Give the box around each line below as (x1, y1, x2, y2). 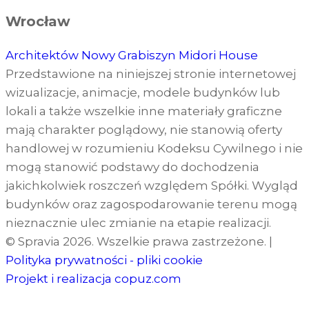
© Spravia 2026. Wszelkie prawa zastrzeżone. (6, 234, 269, 248)
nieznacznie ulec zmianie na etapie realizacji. (6, 215, 271, 230)
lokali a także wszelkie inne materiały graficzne (6, 103, 282, 118)
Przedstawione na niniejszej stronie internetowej (6, 66, 296, 81)
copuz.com (114, 271, 181, 286)
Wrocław (6, 13, 70, 30)
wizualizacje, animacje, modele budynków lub (6, 85, 280, 99)
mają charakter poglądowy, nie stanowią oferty (6, 122, 282, 137)
